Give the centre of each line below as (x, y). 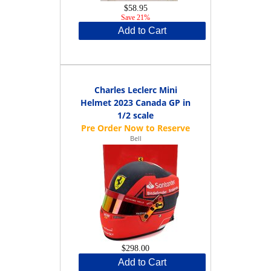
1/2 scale (135, 115)
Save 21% (135, 17)
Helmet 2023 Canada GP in (135, 102)
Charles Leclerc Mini (135, 90)
